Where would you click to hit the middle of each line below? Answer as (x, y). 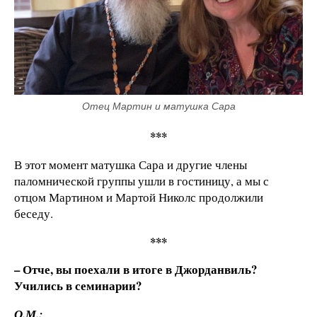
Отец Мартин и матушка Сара (158, 106)
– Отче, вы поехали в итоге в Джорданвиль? (136, 270)
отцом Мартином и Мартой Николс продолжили (139, 197)
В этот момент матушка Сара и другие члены (131, 164)
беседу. (34, 213)
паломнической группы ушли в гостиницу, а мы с (142, 180)
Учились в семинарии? (78, 286)
